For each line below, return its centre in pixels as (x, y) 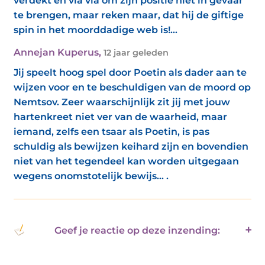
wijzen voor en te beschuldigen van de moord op (132, 87)
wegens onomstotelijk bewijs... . (91, 176)
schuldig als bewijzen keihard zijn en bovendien (131, 146)
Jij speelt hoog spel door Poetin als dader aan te (130, 72)
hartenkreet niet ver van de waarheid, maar (120, 117)
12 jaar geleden (136, 53)
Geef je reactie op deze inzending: (137, 230)
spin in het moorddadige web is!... (96, 30)
